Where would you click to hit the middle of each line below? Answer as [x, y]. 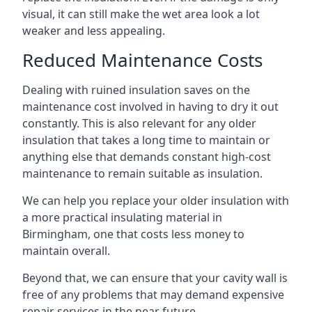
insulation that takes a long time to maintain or [146, 140]
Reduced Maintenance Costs [142, 60]
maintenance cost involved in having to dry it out [150, 107]
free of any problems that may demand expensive [153, 295]
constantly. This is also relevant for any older [139, 123]
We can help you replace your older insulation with [156, 201]
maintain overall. [66, 251]
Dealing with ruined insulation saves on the [136, 90]
